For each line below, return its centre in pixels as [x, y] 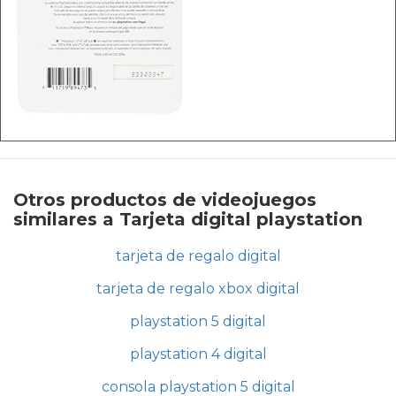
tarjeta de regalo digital [198, 256]
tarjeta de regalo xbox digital [198, 289]
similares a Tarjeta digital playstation [188, 220]
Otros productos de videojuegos [165, 200]
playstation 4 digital [198, 354]
